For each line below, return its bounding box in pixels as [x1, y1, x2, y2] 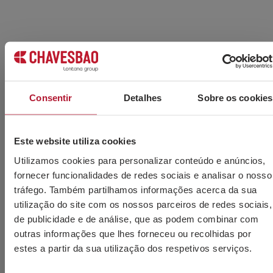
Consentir [29, 92, 73, 103]
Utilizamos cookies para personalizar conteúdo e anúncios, [14, 155, 266, 165]
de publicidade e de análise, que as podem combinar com [14, 213, 258, 224]
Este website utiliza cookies [14, 135, 136, 146]
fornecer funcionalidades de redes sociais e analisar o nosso [14, 169, 272, 180]
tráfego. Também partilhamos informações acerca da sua [14, 184, 257, 194]
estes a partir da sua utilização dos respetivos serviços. [14, 243, 252, 253]
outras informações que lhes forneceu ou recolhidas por [14, 228, 251, 238]
